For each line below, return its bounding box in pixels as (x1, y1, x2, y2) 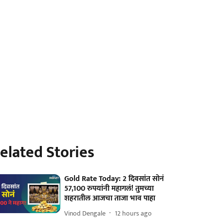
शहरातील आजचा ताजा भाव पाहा (64, 192, 156, 205)
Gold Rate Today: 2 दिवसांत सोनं (64, 172, 164, 185)
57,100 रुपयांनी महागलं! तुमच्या (64, 182, 154, 195)
